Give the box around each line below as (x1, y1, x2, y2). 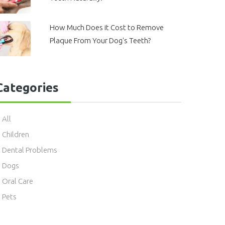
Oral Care (2, 177, 33, 185)
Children (2, 130, 29, 139)
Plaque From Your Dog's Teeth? (49, 36, 151, 45)
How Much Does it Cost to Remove (49, 23, 164, 32)
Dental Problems (2, 146, 57, 154)
